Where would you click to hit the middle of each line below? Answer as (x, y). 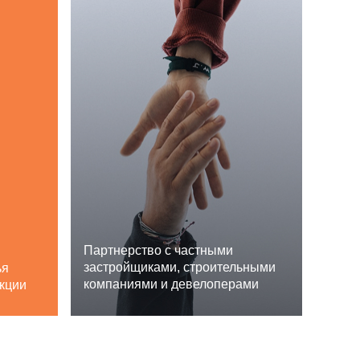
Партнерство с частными (158, 250)
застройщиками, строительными (180, 267)
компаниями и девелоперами (171, 284)
